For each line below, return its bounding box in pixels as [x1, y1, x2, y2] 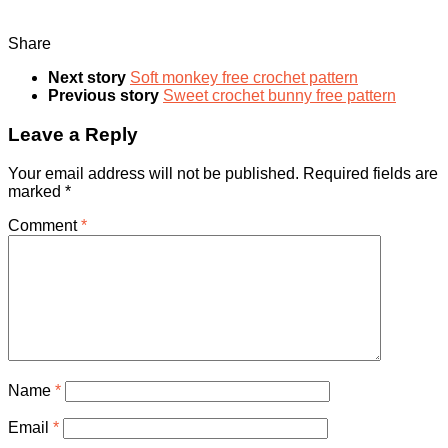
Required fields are [303, 164, 438, 182]
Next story [48, 69, 130, 87]
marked [8, 182, 65, 200]
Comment [8, 216, 81, 234]
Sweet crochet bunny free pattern [163, 87, 396, 105]
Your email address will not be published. [8, 164, 299, 182]
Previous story [48, 87, 163, 105]
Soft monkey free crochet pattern [130, 69, 358, 87]
